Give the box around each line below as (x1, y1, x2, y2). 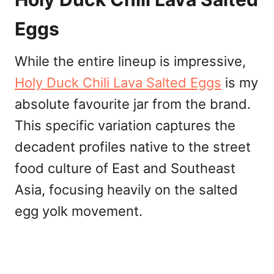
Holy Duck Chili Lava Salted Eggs (15, 74, 221, 91)
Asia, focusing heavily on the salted (15, 181, 238, 198)
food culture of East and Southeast (15, 160, 235, 176)
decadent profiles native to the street (15, 138, 251, 155)
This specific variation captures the (15, 117, 235, 133)
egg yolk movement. (15, 202, 143, 219)
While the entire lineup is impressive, (15, 53, 246, 69)
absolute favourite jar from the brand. (15, 95, 251, 112)
